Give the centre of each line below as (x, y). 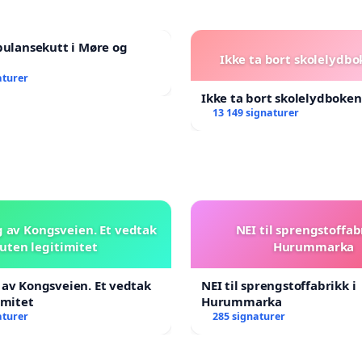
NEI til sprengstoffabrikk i (279, 285)
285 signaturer (248, 316)
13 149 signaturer (255, 112)
